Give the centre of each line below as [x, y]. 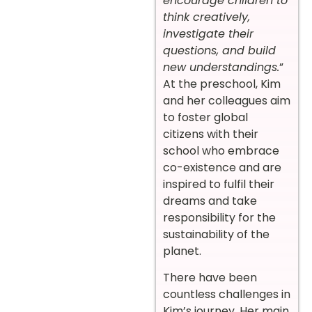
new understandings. [221, 67]
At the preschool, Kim [222, 84]
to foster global [205, 117]
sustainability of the [216, 234]
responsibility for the [219, 217]
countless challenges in [227, 294]
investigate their [208, 33]
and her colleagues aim [227, 100]
